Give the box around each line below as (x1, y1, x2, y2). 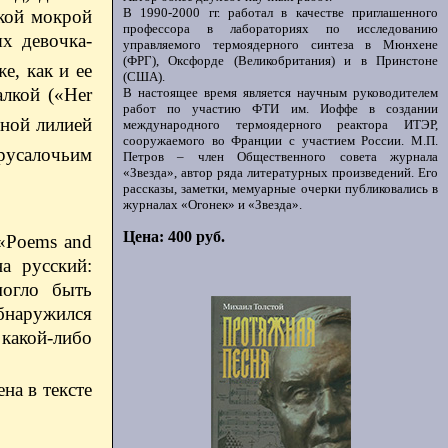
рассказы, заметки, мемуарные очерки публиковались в (123, 181, 438, 196)
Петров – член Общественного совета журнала (123, 149, 438, 164)
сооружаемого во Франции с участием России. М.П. (123, 133, 438, 148)
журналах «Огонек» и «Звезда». (123, 197, 302, 212)
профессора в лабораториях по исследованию (123, 21, 438, 36)
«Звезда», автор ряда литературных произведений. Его (123, 165, 438, 180)
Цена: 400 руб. (123, 228, 225, 245)
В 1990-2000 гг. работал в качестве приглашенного (123, 5, 438, 20)
